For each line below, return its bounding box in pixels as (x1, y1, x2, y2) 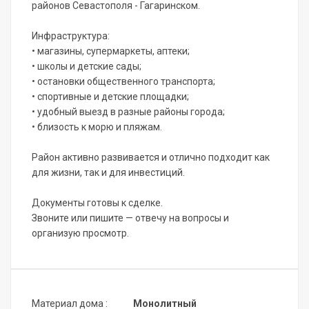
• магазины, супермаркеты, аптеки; (32, 46, 190, 57)
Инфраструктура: (32, 30, 110, 42)
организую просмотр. (32, 228, 129, 239)
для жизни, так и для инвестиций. (32, 167, 185, 179)
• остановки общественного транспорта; (32, 76, 215, 88)
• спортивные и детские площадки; (32, 91, 189, 103)
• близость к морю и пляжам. (32, 121, 162, 133)
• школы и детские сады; (32, 61, 141, 72)
